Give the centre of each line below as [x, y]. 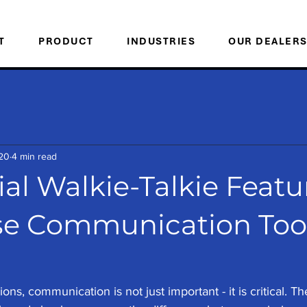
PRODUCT [66, 41]
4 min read [34, 156]
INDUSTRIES [161, 41]
